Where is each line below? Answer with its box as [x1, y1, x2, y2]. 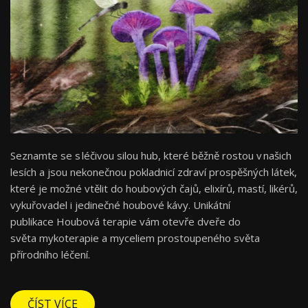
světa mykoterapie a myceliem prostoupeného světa [10, 230, 260, 245]
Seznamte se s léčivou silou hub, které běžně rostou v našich [10, 148, 291, 162]
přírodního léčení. [10, 247, 96, 261]
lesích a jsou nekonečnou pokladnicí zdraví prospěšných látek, [10, 164, 297, 179]
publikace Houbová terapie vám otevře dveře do [10, 214, 241, 228]
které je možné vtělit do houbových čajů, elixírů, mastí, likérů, [10, 181, 298, 195]
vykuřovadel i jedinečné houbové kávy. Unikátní [10, 197, 230, 212]
